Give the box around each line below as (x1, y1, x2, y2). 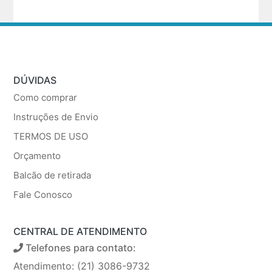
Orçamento (13, 149, 61, 161)
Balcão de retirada (13, 169, 92, 181)
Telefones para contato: (23, 241, 137, 254)
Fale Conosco (13, 188, 73, 200)
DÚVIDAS (13, 73, 57, 86)
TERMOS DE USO (13, 130, 89, 142)
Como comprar (13, 91, 78, 103)
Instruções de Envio (13, 110, 99, 123)
